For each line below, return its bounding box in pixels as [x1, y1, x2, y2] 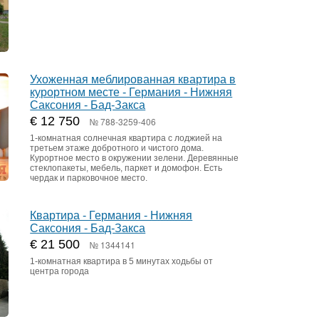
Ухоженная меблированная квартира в [30, 73, 236, 86]
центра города [30, 266, 90, 277]
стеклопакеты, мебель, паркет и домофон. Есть [30, 163, 223, 174]
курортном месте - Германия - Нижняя [30, 86, 233, 99]
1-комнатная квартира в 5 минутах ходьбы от [30, 256, 214, 267]
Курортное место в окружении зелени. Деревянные [30, 153, 239, 164]
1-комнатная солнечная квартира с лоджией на [30, 133, 223, 144]
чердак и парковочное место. [30, 173, 148, 184]
